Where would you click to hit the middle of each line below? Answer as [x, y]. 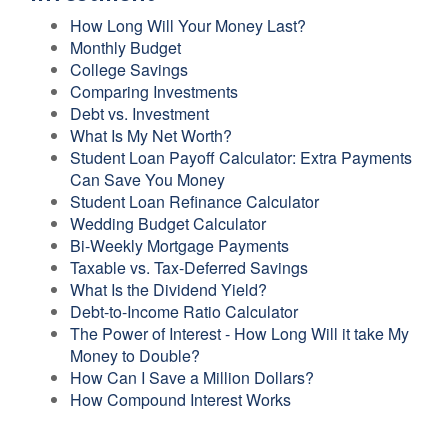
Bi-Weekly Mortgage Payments [179, 245]
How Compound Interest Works [180, 399]
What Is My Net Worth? [151, 135]
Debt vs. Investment [139, 113]
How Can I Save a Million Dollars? [192, 377]
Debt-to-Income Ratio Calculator [184, 311]
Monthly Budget [125, 47]
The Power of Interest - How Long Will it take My [239, 333]
